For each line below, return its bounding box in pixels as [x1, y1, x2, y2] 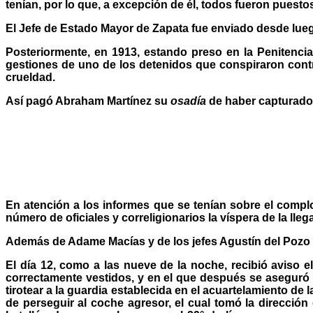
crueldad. [6, 71, 55, 83]
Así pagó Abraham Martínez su [6, 95, 170, 107]
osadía [170, 95, 206, 107]
